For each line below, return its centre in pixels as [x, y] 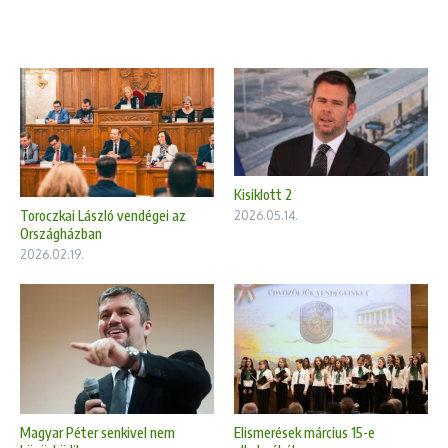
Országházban [61, 234]
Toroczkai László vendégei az [103, 216]
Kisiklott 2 [263, 194]
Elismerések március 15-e [304, 432]
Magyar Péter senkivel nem [97, 432]
